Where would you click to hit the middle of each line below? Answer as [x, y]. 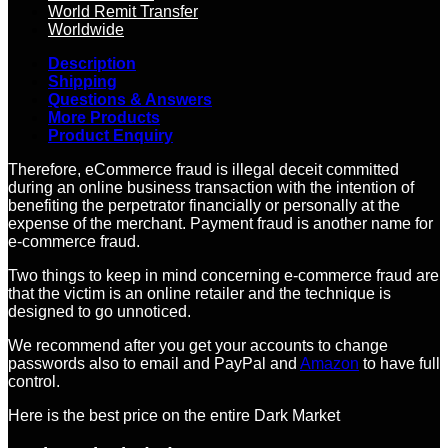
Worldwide [86, 30]
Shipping [82, 82]
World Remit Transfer [123, 12]
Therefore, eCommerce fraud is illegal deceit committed [203, 170]
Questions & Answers [130, 100]
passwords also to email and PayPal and [154, 364]
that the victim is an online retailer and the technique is [199, 294]
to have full [399, 364]
